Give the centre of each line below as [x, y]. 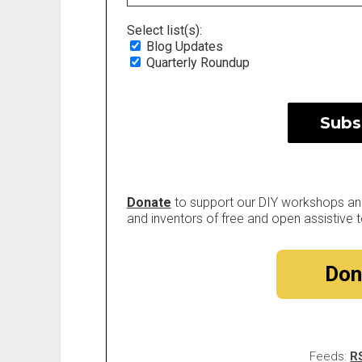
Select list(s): [164, 30]
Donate [149, 202]
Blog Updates [183, 46]
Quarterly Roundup [196, 62]
